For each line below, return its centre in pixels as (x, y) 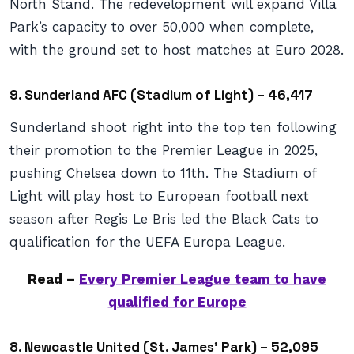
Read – (53, 279)
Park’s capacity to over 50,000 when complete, (162, 27)
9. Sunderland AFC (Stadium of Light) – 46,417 (161, 95)
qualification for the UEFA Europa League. (147, 242)
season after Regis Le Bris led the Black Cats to (164, 219)
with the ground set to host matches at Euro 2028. (177, 50)
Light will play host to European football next (159, 196)
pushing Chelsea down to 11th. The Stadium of (163, 173)
